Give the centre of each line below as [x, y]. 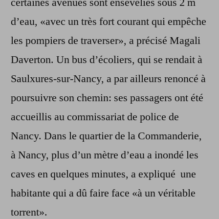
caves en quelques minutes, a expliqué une [103, 174]
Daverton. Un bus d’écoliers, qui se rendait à [107, 60]
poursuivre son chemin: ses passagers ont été [107, 98]
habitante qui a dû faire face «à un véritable [103, 193]
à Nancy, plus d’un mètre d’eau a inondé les [105, 155]
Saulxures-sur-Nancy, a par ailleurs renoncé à [108, 79]
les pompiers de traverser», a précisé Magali [106, 41]
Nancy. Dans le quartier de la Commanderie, [106, 136]
